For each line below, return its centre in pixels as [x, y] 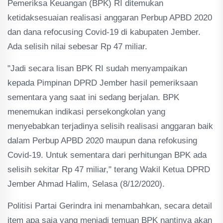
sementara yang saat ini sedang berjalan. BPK [93, 97]
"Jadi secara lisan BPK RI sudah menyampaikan [97, 68]
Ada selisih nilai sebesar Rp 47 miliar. [77, 47]
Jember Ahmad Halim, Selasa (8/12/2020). [86, 184]
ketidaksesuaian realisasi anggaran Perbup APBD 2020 [110, 18]
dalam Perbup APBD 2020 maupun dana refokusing [102, 141]
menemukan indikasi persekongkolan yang [86, 112]
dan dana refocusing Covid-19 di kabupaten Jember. [104, 32]
